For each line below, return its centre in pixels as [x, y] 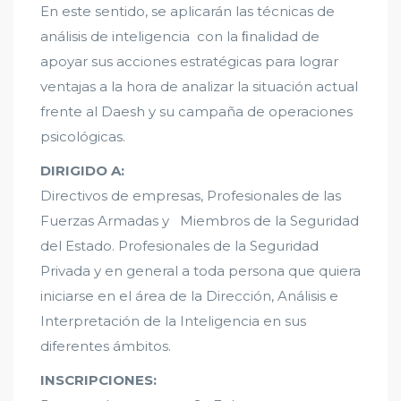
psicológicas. [83, 137]
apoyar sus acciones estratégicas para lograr [189, 62]
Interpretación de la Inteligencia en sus [173, 321]
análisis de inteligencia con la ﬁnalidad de [180, 37]
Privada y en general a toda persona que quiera [200, 271]
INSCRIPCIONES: [98, 380]
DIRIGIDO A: [82, 171]
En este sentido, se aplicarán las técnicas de [188, 12]
